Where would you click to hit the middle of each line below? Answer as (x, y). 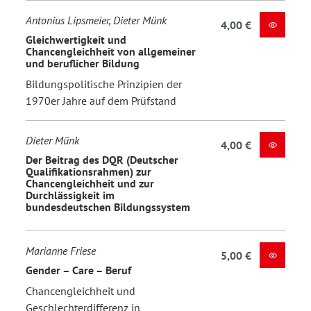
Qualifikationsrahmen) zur (89, 172)
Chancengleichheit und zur (90, 184)
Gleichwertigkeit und (76, 40)
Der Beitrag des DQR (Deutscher (102, 160)
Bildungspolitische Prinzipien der (104, 84)
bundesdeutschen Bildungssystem (108, 207)
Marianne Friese (61, 250)
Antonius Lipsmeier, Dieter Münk (96, 20)
